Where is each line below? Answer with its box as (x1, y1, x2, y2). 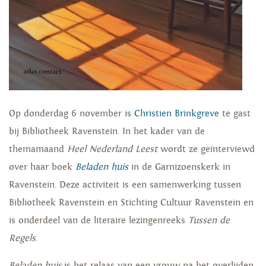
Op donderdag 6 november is (9, 108, 134, 120)
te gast (219, 108, 251, 120)
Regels (9, 233, 36, 245)
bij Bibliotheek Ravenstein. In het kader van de (9, 126, 205, 138)
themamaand (9, 144, 67, 156)
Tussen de (188, 215, 230, 227)
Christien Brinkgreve (134, 108, 219, 120)
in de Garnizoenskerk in (128, 161, 230, 173)
